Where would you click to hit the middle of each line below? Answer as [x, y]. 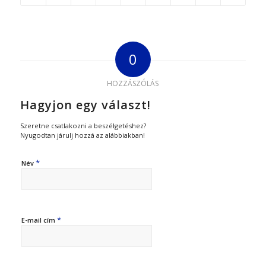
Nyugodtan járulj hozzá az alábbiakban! [82, 135]
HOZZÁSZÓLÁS [133, 83]
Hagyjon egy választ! [85, 104]
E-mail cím [39, 220]
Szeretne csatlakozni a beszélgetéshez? [83, 125]
